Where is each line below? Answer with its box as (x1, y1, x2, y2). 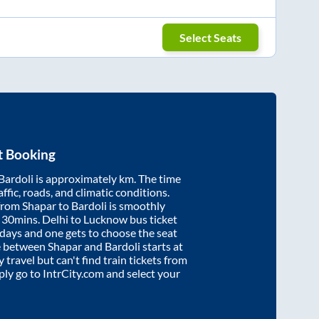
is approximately (33, 172, 119, 186)
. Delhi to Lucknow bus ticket (38, 212, 177, 226)
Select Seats (179, 30, 242, 44)
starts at (140, 239, 183, 253)
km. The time (119, 172, 181, 186)
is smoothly (107, 199, 165, 213)
